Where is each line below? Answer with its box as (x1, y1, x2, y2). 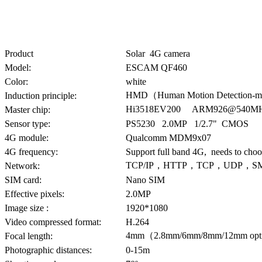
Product (5, 48, 33, 58)
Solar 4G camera (126, 48, 190, 58)
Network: (5, 160, 40, 171)
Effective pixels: (5, 188, 64, 199)
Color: (5, 76, 28, 87)
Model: (5, 62, 31, 73)
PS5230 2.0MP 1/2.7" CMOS (126, 118, 249, 129)
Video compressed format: (5, 216, 101, 227)
